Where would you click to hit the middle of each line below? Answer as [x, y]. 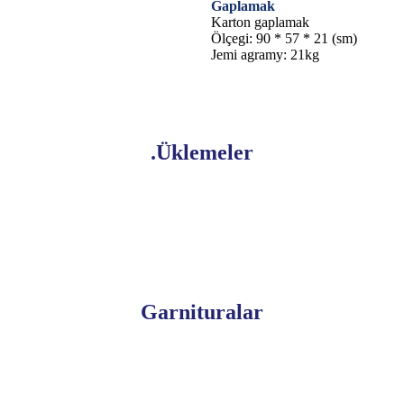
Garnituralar [202, 312]
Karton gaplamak [260, 22]
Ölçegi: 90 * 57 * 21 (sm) [284, 38]
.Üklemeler [202, 152]
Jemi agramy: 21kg [265, 54]
